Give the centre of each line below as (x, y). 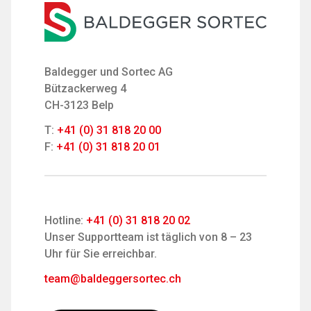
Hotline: (65, 221)
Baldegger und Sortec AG (109, 72)
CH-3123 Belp (79, 106)
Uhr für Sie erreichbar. (101, 254)
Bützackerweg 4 (85, 89)
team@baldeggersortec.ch (113, 279)
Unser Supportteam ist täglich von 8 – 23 (148, 237)
